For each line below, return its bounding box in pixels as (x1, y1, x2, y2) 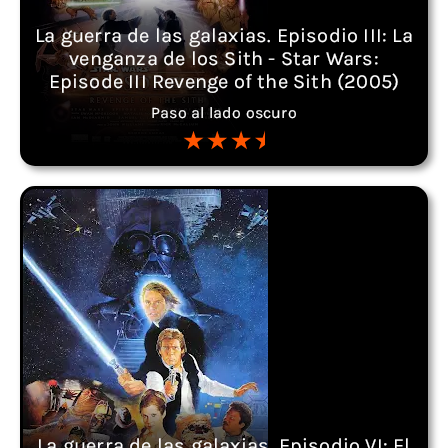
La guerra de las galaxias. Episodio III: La (35, 24, 413, 47)
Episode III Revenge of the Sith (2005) (48, 70, 400, 93)
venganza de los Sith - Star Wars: (69, 47, 379, 70)
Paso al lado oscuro (151, 103, 297, 122)
